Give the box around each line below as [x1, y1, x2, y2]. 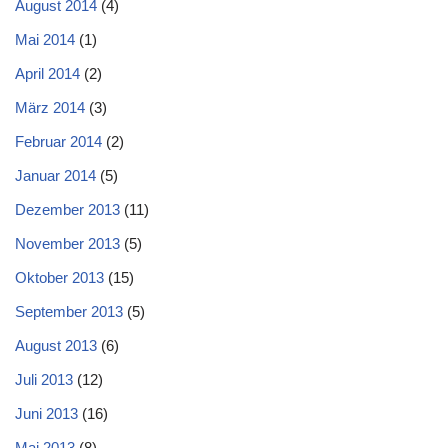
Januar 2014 [15, 166, 96, 184]
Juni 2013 [15, 404, 78, 422]
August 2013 [15, 336, 97, 354]
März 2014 [15, 98, 85, 116]
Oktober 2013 [15, 268, 104, 286]
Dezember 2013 [15, 200, 120, 218]
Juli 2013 [15, 370, 73, 388]
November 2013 [15, 234, 120, 252]
